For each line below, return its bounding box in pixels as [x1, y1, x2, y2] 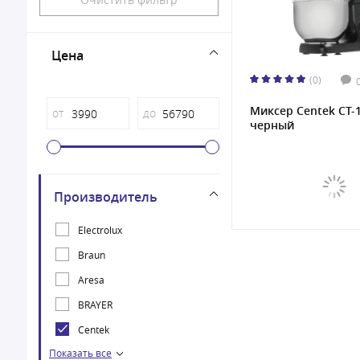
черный [250, 117, 294, 133]
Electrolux [78, 223, 122, 236]
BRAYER [78, 297, 112, 311]
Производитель [54, 188, 157, 206]
